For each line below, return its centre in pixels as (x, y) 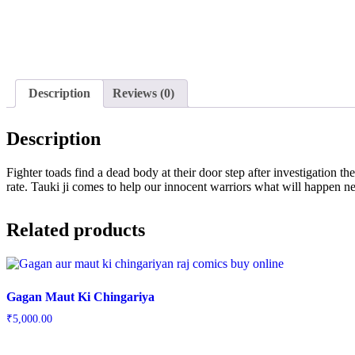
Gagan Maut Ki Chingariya (80, 296)
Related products (76, 229)
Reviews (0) (143, 93)
